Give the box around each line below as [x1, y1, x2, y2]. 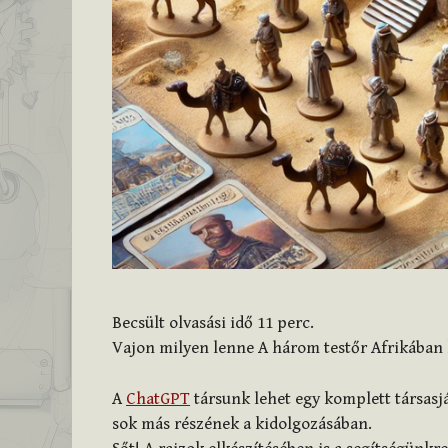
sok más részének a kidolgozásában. [112, 413, 372, 434]
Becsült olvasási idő [112, 313, 253, 334]
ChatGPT [126, 388, 190, 409]
